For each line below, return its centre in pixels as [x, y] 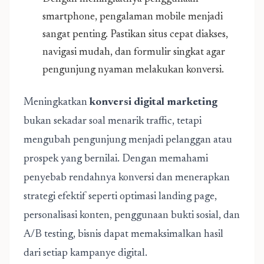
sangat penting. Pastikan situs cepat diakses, [135, 35]
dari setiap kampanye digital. [85, 253]
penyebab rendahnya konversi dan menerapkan [127, 178]
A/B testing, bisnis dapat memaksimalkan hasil [123, 235]
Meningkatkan [57, 103]
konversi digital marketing [154, 103]
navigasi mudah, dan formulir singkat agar [134, 52]
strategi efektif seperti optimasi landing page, [120, 197]
